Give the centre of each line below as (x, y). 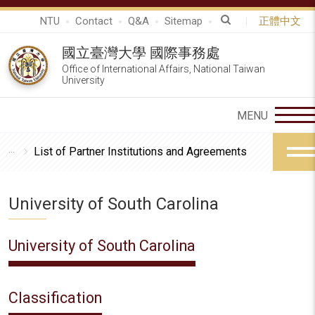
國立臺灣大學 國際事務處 (141, 53)
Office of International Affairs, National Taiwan (163, 69)
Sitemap (184, 21)
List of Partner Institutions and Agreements (140, 152)
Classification (55, 298)
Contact (94, 21)
